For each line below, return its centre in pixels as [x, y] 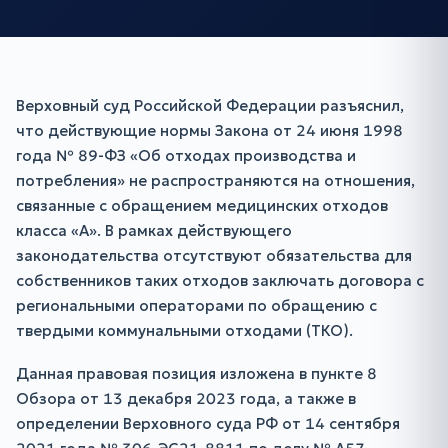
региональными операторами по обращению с [196, 305]
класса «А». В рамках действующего [154, 230]
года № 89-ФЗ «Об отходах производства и [186, 155]
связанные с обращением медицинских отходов [202, 205]
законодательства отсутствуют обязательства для [214, 255]
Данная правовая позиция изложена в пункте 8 [196, 373]
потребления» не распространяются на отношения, [215, 180]
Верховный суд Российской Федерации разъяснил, [210, 105]
